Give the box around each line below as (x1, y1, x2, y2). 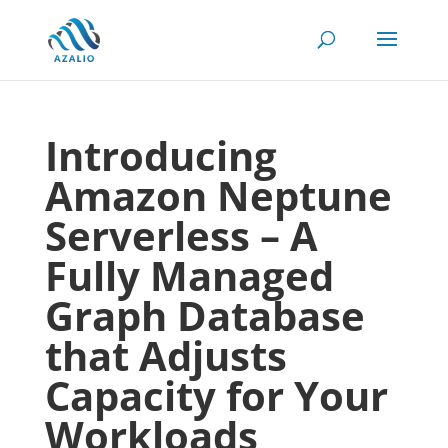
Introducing (44, 128, 277, 183)
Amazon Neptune (44, 168, 392, 223)
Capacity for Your (44, 368, 388, 423)
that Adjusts (44, 328, 287, 383)
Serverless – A (44, 208, 318, 263)
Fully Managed (44, 248, 334, 303)
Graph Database (44, 288, 365, 343)
